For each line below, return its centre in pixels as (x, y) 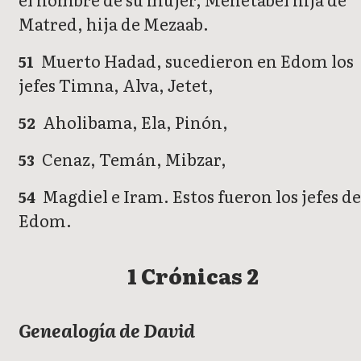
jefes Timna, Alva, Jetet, (116, 85)
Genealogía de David (107, 330)
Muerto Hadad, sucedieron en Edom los (196, 61)
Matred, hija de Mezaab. (114, 24)
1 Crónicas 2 (193, 275)
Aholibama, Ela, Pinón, (134, 122)
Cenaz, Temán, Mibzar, (133, 159)
